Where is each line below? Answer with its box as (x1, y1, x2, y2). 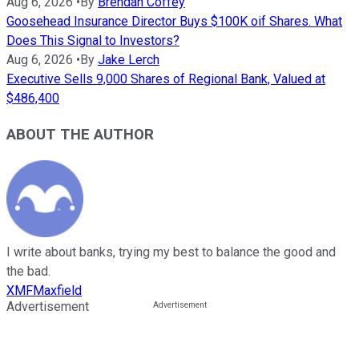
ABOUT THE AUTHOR (6, 125, 154, 143)
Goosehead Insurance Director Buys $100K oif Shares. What (6, 13, 342, 29)
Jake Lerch (98, 51, 159, 67)
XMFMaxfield (6, 283, 82, 299)
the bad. (6, 264, 50, 280)
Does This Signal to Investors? (6, 32, 179, 48)
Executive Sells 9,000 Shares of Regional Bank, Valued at (6, 71, 325, 87)
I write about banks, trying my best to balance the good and (6, 244, 336, 260)
